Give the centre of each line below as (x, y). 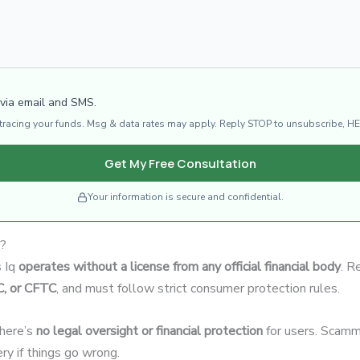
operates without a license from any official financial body (180, 267)
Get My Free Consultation (180, 163)
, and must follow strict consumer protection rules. (198, 289)
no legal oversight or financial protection (149, 331)
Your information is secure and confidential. (185, 197)
